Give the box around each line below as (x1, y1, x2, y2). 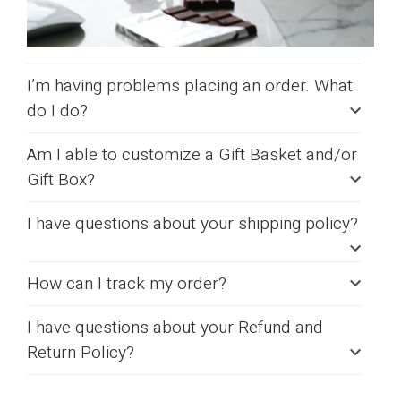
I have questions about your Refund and (27, 314, 323, 340)
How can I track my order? (27, 270, 226, 296)
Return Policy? (27, 339, 134, 365)
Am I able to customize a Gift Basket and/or (27, 141, 357, 167)
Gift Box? (27, 166, 99, 192)
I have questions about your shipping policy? (27, 210, 358, 236)
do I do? (27, 98, 88, 124)
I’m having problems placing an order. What (27, 73, 353, 98)
